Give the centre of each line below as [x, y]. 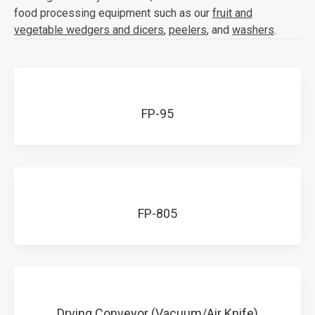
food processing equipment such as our [113, 13]
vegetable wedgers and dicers [89, 30]
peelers [188, 30]
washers [253, 30]
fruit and [232, 13]
